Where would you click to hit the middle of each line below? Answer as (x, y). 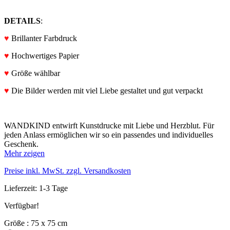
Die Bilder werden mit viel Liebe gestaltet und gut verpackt (106, 90)
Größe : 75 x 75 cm (36, 223)
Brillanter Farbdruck (43, 38)
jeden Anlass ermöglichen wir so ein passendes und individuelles (109, 135)
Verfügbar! (22, 205)
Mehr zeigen (24, 153)
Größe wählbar (35, 73)
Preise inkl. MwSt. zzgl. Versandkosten (68, 170)
